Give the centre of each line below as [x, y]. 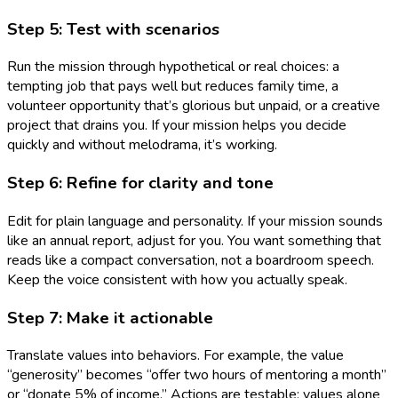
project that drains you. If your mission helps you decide [177, 126]
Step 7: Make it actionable [110, 318]
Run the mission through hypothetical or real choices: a [173, 67]
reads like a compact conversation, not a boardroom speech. [191, 260]
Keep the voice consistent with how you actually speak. [177, 279]
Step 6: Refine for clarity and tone [140, 183]
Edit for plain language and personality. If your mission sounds [195, 221]
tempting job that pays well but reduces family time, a [173, 87]
